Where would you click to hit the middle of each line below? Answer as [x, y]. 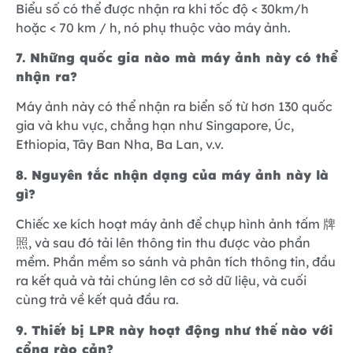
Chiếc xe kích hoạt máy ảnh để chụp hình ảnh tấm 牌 [176, 224]
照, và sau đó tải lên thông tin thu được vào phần [163, 243]
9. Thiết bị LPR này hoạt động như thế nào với [175, 330]
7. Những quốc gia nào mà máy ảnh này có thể [176, 58]
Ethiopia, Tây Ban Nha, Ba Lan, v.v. [120, 145]
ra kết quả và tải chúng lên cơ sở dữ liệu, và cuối [161, 281]
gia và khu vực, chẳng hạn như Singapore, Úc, [155, 126]
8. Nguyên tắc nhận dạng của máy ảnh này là [172, 175]
